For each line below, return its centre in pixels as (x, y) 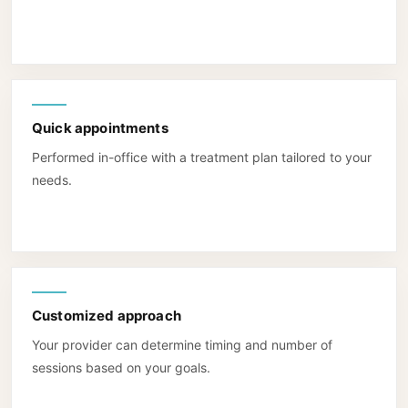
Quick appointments (100, 127)
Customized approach (107, 315)
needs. (52, 179)
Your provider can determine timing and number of (182, 344)
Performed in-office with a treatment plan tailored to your (202, 157)
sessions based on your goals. (121, 367)
